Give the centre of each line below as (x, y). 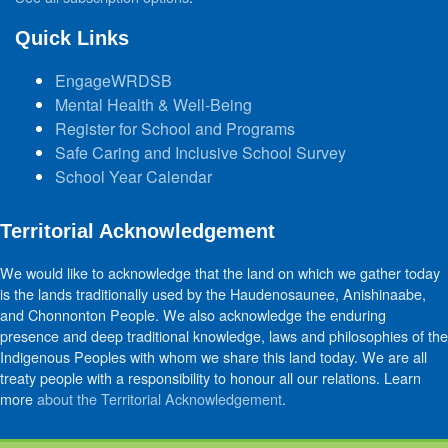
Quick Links (72, 38)
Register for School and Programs (175, 128)
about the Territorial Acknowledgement (159, 398)
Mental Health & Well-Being (153, 104)
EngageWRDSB (113, 80)
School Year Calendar (133, 176)
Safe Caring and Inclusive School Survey (200, 152)
